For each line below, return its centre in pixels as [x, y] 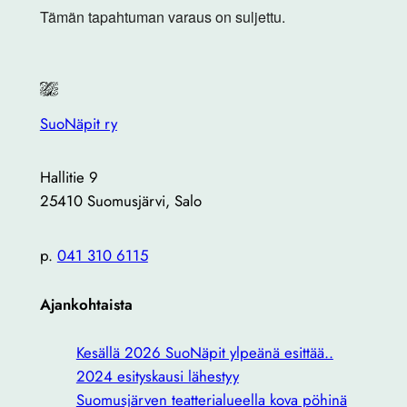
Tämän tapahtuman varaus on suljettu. [162, 17]
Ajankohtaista [86, 304]
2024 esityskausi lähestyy [157, 377]
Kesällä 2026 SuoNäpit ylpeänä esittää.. [204, 353]
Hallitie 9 [69, 178]
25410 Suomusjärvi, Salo [120, 201]
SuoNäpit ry [78, 123]
